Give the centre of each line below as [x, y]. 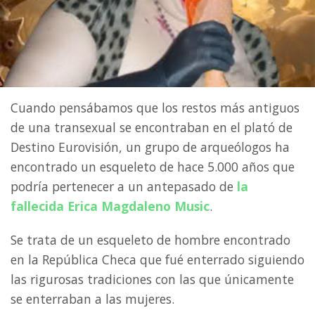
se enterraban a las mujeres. [92, 299]
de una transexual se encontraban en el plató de [152, 128]
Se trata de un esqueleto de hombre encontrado [150, 240]
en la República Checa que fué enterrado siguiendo [157, 260]
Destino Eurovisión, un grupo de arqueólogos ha [150, 147]
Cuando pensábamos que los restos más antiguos [155, 108]
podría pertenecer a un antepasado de [124, 187]
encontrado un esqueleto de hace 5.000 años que [153, 167]
